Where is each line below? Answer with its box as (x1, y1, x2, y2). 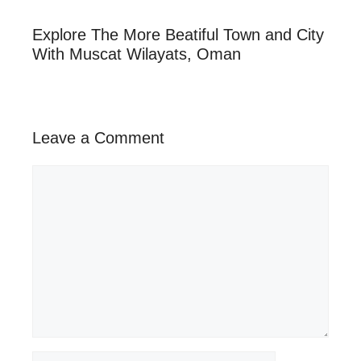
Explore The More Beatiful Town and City (32, 25, 324, 44)
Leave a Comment (32, 128, 164, 147)
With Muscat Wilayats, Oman (32, 44, 241, 63)
